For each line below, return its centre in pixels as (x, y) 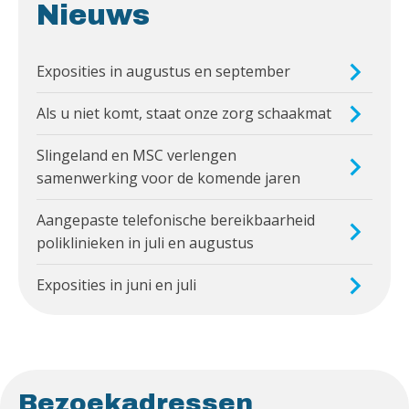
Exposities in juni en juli (116, 285)
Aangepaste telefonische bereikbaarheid (176, 220)
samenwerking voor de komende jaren (168, 178)
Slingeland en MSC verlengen (136, 156)
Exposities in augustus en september (163, 72)
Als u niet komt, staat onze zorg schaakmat (184, 114)
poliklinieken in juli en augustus (145, 243)
